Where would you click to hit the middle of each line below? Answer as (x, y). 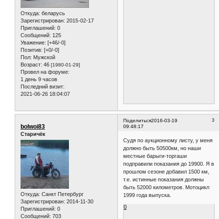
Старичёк (33, 134)
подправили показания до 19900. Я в (169, 164)
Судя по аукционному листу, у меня (168, 141)
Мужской (44, 57)
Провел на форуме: (45, 72)
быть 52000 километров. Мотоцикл (166, 187)
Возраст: (31, 64)
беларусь (53, 13)
